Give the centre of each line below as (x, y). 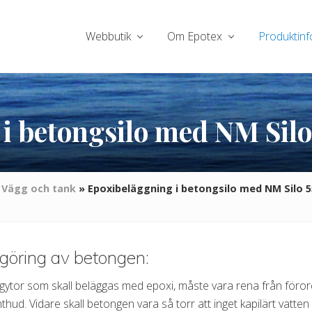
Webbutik (108, 36)
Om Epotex (195, 36)
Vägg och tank (39, 189)
